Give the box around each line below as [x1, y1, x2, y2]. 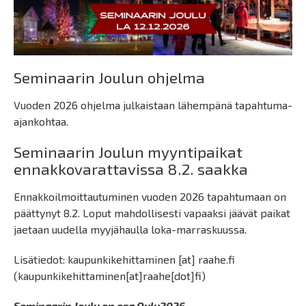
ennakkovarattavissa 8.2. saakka [14, 160, 248, 179]
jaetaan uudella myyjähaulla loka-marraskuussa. [14, 223, 247, 236]
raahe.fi [198, 253, 235, 266]
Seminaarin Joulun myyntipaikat [14, 143, 242, 162]
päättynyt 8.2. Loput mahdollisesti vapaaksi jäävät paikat [14, 206, 290, 220]
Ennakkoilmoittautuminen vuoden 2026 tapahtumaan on [14, 190, 286, 204]
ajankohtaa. [14, 115, 68, 128]
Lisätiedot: [14, 253, 68, 266]
